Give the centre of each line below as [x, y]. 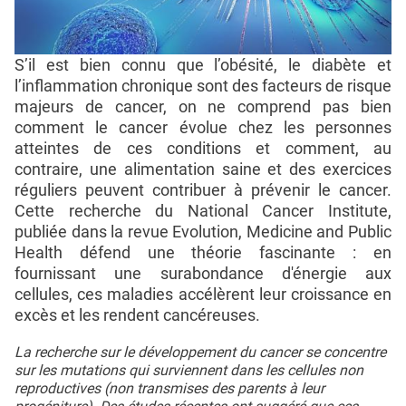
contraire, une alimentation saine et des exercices [203, 169]
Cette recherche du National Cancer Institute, [203, 210]
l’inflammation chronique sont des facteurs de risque [203, 85]
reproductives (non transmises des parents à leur [169, 388]
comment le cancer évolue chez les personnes [203, 127]
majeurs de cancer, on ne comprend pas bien [203, 106]
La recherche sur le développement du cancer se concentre [200, 352]
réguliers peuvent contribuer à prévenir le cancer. [203, 189]
